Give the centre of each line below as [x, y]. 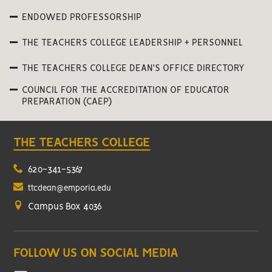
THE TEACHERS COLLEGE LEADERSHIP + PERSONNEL [132, 43]
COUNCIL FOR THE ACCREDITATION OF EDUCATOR [126, 90]
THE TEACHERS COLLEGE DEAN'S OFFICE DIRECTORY [133, 69]
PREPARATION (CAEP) [67, 102]
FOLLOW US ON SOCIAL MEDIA [96, 253]
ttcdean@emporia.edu [70, 189]
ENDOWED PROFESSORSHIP [82, 18]
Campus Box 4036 [64, 207]
